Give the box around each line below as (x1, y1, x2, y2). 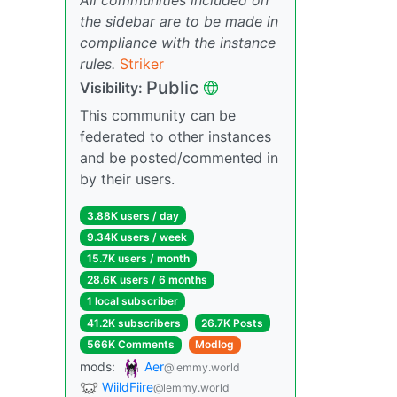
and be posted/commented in (80, 148, 278, 167)
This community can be (80, 105, 236, 124)
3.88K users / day (86, 208, 179, 222)
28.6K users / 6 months (86, 273, 207, 287)
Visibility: (80, 78, 146, 97)
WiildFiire (102, 378, 153, 394)
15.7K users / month (86, 252, 190, 266)
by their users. (80, 169, 175, 188)
